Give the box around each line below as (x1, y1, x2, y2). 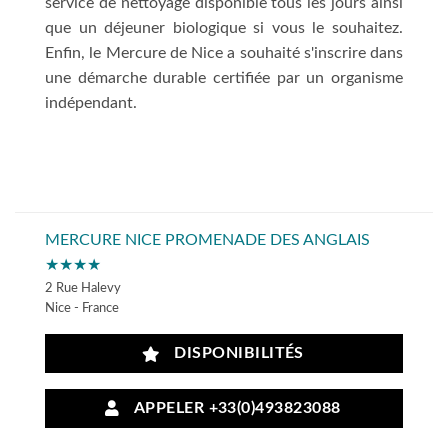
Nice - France (45, 301, 119, 314)
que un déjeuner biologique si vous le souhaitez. (45, 19, 403, 36)
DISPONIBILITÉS (165, 346, 304, 362)
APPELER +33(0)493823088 (125, 400, 341, 416)
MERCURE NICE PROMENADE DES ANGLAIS (45, 231, 370, 248)
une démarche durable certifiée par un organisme (45, 69, 403, 86)
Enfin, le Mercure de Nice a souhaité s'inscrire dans (45, 44, 403, 61)
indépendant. (45, 94, 137, 111)
